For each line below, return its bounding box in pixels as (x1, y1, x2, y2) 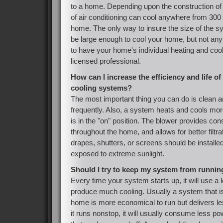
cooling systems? (71, 84, 132, 92)
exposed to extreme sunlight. (71, 149, 164, 158)
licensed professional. (71, 57, 141, 65)
